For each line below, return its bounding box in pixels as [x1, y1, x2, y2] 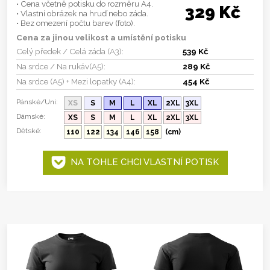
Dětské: [16, 126, 42, 135]
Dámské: [16, 111, 45, 121]
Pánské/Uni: [16, 97, 58, 106]
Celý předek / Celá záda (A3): [16, 46, 124, 56]
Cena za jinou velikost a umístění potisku [16, 32, 186, 42]
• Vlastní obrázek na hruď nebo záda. [16, 8, 148, 18]
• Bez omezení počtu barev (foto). [16, 17, 135, 28]
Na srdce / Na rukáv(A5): [16, 61, 105, 71]
